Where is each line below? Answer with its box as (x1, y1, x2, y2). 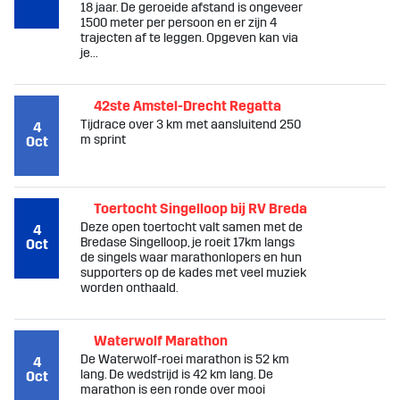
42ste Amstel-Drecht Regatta (94, 97, 281, 114)
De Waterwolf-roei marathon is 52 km (80, 352, 289, 367)
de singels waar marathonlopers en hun (80, 250, 302, 265)
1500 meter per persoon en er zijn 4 (80, 15, 277, 30)
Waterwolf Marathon (94, 332, 228, 349)
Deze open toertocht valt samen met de (80, 220, 303, 235)
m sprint (80, 132, 126, 147)
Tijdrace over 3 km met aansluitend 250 (80, 117, 301, 132)
